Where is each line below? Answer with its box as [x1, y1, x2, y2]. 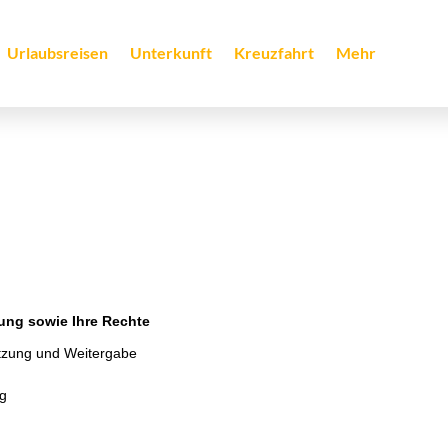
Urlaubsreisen [6, 43, 108, 63]
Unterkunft [129, 43, 212, 63]
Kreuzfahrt [233, 43, 314, 63]
